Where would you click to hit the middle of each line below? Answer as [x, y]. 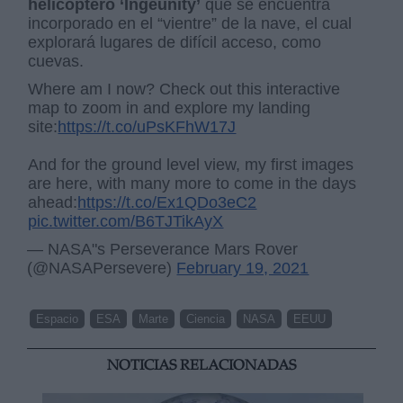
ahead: [53, 202]
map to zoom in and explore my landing [170, 107]
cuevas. [56, 61]
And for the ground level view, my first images [191, 164]
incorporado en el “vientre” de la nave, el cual [190, 23]
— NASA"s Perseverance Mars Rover [163, 249]
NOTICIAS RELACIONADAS [201, 366]
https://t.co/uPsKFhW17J [147, 126]
